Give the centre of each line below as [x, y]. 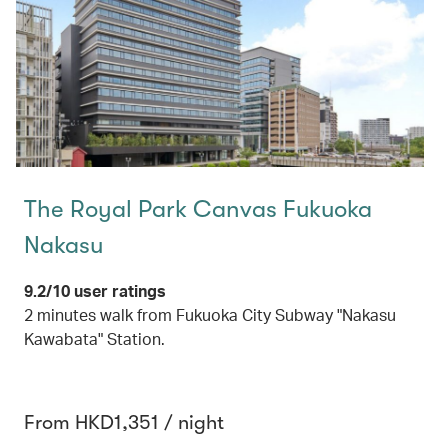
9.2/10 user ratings [95, 291]
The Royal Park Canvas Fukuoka [198, 209]
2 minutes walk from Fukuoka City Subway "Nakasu [210, 315]
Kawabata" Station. [94, 339]
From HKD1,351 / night [124, 423]
